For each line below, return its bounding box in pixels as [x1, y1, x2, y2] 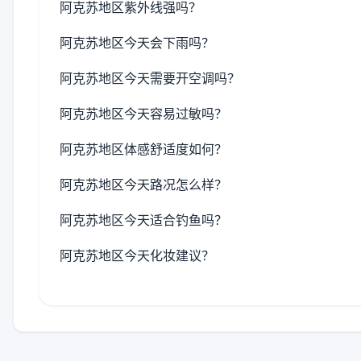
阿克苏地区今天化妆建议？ [60, 247, 214, 263]
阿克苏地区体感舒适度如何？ [60, 141, 227, 157]
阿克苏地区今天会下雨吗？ [60, 35, 214, 51]
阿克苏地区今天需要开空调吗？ [60, 70, 240, 86]
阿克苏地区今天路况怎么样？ [60, 176, 227, 193]
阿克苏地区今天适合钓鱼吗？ [60, 212, 227, 228]
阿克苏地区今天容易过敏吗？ [60, 106, 227, 122]
